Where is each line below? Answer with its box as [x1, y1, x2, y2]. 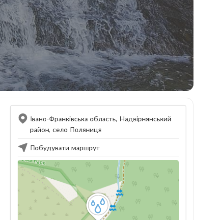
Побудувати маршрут [30, 143, 100, 152]
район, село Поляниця [30, 125, 102, 134]
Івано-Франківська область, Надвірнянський [30, 114, 172, 123]
